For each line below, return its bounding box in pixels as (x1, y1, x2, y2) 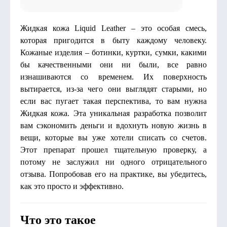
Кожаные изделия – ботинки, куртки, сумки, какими (20, 48, 207, 57)
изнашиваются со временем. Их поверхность (20, 72, 207, 81)
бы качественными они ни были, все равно (20, 60, 207, 69)
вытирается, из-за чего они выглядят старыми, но (20, 85, 207, 93)
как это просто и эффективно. (20, 182, 124, 191)
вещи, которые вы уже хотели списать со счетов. (20, 133, 207, 142)
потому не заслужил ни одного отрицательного (20, 158, 207, 166)
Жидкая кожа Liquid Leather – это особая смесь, (20, 24, 207, 32)
